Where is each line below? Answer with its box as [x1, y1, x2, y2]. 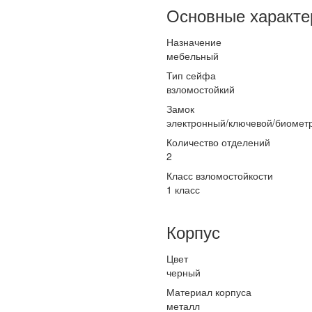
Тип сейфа [166, 68, 216, 82]
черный [166, 265, 201, 279]
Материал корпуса [166, 285, 251, 299]
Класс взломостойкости [166, 169, 273, 182]
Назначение [166, 35, 221, 49]
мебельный [166, 49, 219, 63]
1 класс [166, 182, 200, 196]
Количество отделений [166, 135, 270, 149]
